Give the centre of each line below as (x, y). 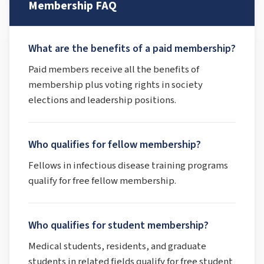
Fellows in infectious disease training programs (128, 166)
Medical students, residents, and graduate (117, 246)
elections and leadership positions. (102, 100)
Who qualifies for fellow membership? (115, 145)
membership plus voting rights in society (115, 85)
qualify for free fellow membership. (102, 181)
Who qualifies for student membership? (118, 225)
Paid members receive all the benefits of (114, 70)
